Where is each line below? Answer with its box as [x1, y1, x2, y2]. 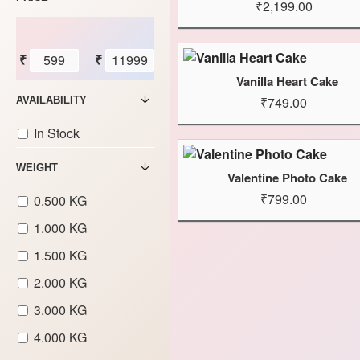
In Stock [34, 124, 80, 142]
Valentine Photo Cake [227, 169, 347, 186]
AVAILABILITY [16, 94, 87, 106]
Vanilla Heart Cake [235, 72, 338, 90]
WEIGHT [16, 162, 58, 174]
